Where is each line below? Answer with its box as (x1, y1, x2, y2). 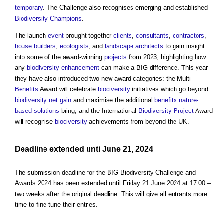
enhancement (61, 64, 99, 71)
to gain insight (163, 42, 205, 50)
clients (113, 31, 132, 39)
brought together (64, 31, 113, 39)
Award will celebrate (38, 85, 98, 93)
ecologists (60, 42, 88, 50)
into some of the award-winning (15, 53, 104, 61)
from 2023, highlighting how (127, 53, 206, 61)
